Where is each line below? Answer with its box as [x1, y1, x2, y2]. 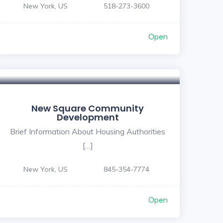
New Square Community [31, 102, 144, 114]
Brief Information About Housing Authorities [10, 126, 165, 136]
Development [56, 111, 119, 123]
